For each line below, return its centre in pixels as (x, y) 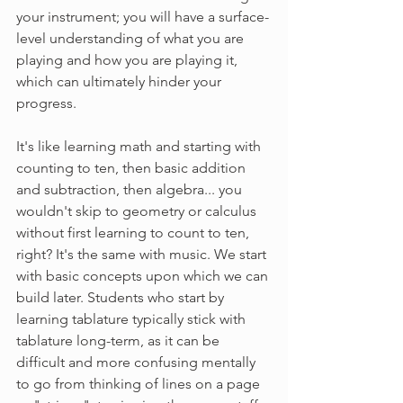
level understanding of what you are (132, 39)
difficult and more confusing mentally (138, 363)
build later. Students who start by (122, 298)
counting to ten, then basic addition (133, 168)
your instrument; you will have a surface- (143, 17)
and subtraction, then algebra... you (131, 190)
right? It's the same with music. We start (143, 255)
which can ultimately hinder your (121, 82)
